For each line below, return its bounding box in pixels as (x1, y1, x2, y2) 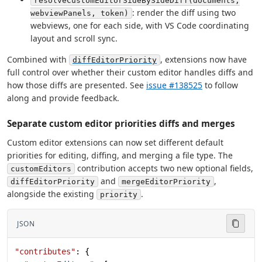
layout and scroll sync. (30, 33, 118, 44)
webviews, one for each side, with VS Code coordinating (30, 20, 249, 32)
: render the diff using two (132, 7, 236, 19)
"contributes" (15, 247, 75, 257)
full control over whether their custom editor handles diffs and (7, 67, 253, 78)
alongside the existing (7, 188, 96, 200)
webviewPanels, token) (30, 9, 129, 18)
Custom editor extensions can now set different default (7, 137, 223, 149)
